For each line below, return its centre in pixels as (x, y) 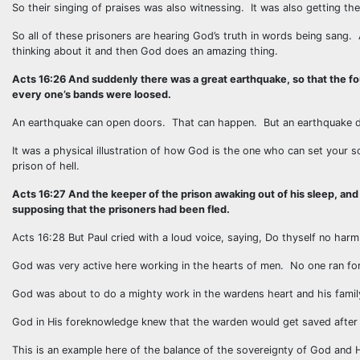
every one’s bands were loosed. (92, 94)
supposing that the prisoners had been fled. (121, 209)
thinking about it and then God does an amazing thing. (145, 51)
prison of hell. (46, 166)
